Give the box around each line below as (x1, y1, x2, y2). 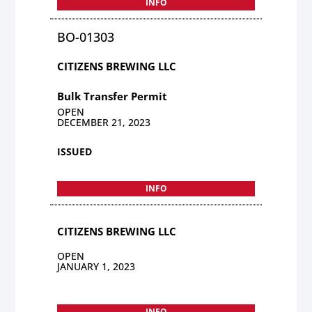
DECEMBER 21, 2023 (57, 115, 151, 129)
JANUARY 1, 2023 (57, 259, 136, 273)
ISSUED (57, 144, 93, 158)
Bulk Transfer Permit (57, 88, 168, 103)
